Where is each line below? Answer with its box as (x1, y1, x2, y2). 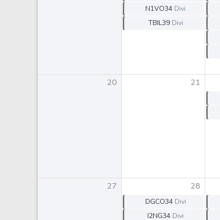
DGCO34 (145, 197, 173, 206)
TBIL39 (148, 18, 170, 27)
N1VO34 (145, 4, 172, 13)
